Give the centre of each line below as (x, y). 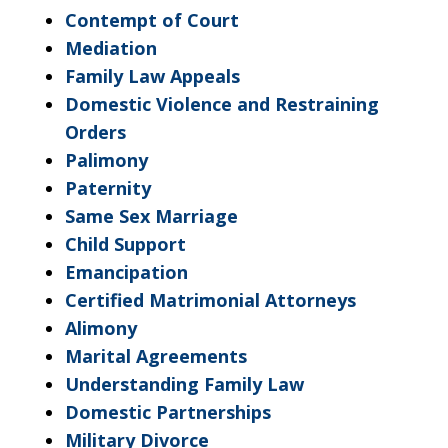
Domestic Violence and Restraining (222, 104)
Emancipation (126, 272)
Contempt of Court (152, 20)
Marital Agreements (156, 356)
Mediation (111, 48)
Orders (95, 132)
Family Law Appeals (152, 76)
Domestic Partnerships (168, 412)
